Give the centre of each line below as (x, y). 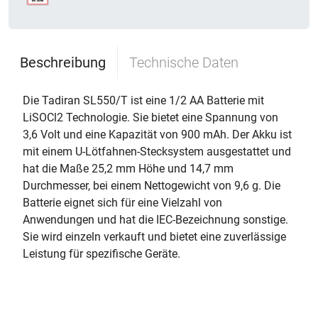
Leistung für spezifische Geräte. (102, 254)
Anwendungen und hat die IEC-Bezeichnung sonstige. (155, 220)
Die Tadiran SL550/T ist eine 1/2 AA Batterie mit (143, 100)
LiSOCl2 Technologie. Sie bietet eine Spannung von (150, 117)
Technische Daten (184, 62)
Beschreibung (63, 62)
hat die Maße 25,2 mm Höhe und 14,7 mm (128, 169)
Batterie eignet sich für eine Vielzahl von (122, 203)
